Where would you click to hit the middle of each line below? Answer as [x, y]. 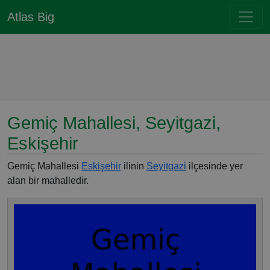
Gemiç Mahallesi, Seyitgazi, [114, 123]
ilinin [134, 166]
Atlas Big [31, 17]
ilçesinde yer [215, 166]
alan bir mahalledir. [48, 181]
